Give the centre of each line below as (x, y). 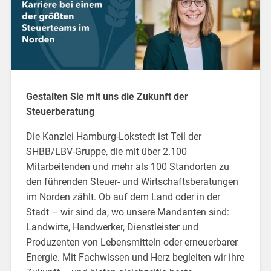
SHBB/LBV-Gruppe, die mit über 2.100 (106, 151)
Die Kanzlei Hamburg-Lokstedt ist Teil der (113, 136)
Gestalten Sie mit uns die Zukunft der (107, 96)
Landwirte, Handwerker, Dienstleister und (112, 227)
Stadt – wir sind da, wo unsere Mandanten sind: (127, 212)
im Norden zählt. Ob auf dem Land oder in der (123, 197)
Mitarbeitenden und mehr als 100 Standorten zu (127, 166)
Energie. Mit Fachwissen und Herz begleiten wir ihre (135, 257)
